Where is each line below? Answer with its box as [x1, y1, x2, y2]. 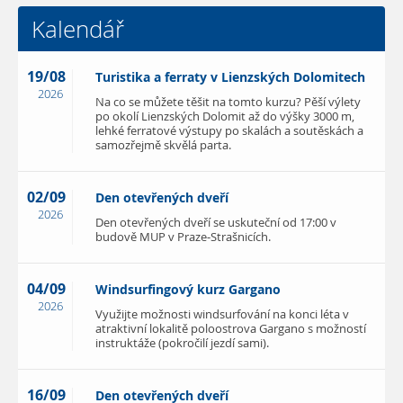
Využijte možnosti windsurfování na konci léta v [95, 305, 349, 323]
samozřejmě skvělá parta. [95, 136, 231, 154]
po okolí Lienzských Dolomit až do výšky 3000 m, [95, 107, 354, 125]
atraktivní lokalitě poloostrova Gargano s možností [95, 319, 366, 337]
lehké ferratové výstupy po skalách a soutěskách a [95, 121, 363, 139]
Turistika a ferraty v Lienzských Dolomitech [95, 67, 365, 86]
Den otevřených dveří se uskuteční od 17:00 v [95, 213, 336, 231]
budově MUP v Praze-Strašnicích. [95, 228, 271, 246]
